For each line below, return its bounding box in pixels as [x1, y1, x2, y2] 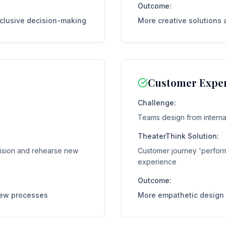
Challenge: [138, 98, 176, 107]
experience [138, 157, 177, 166]
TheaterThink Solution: [138, 132, 219, 140]
